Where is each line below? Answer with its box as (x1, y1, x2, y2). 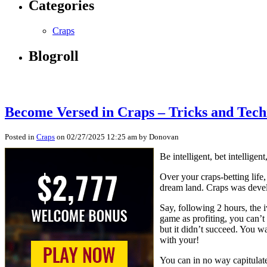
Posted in (5, 132, 36, 141)
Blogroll (29, 48, 79, 64)
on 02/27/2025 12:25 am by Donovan (55, 132, 179, 141)
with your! (160, 234, 199, 245)
